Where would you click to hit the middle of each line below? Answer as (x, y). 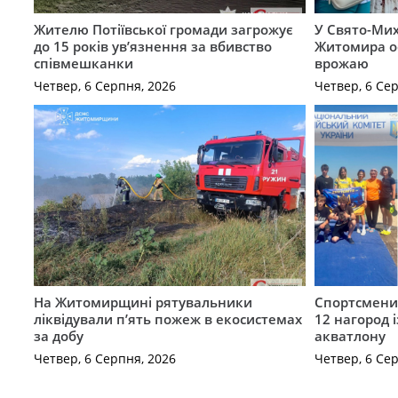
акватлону (350, 336)
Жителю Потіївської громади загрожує (163, 30)
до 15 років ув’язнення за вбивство (152, 47)
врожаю (342, 64)
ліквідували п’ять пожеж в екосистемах (167, 319)
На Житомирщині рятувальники (143, 302)
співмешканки (83, 64)
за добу (58, 336)
